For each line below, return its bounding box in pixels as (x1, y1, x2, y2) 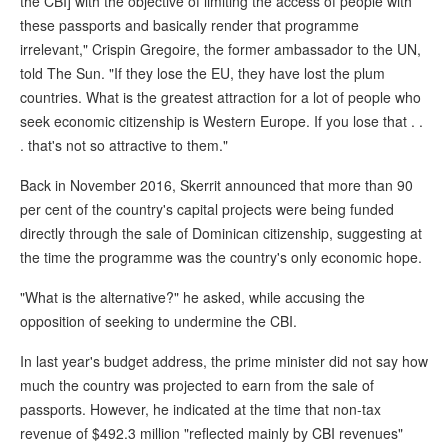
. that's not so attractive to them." (20, 135, 228, 156)
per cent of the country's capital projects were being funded (20, 199, 394, 220)
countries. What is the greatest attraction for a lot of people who (20, 87, 421, 108)
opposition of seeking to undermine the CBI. (20, 311, 297, 332)
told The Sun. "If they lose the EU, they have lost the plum (20, 63, 385, 84)
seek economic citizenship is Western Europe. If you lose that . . (20, 111, 423, 132)
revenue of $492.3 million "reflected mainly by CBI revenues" (20, 423, 403, 444)
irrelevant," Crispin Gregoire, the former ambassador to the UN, (20, 39, 421, 60)
